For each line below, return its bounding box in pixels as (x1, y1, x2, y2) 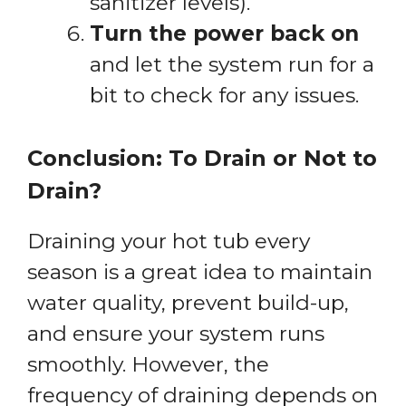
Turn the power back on (90, 21, 359, 47)
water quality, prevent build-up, (27, 289, 349, 315)
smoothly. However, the (27, 351, 269, 377)
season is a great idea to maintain (27, 258, 372, 285)
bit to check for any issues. (90, 82, 359, 109)
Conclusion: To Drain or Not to (27, 144, 377, 171)
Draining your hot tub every (27, 227, 310, 254)
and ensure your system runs (27, 320, 324, 346)
